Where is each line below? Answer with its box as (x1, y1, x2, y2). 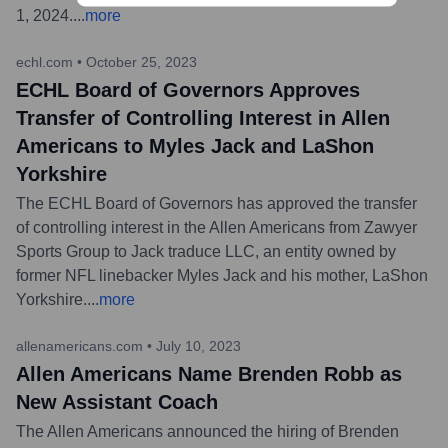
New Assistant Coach (16, 390, 218, 413)
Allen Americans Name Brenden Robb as (16, 362, 402, 385)
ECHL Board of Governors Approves (16, 78, 360, 101)
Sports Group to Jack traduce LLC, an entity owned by (16, 242, 396, 260)
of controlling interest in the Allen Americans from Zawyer (16, 218, 417, 236)
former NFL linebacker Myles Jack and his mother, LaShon (16, 266, 428, 284)
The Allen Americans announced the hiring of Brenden (16, 422, 399, 440)
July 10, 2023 (156, 337, 241, 354)
